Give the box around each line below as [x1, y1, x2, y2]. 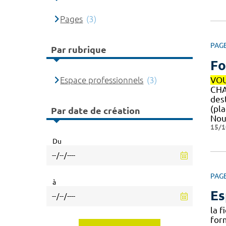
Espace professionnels [60, 75, 144, 85]
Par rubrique [51, 44, 106, 55]
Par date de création [51, 105, 140, 116]
